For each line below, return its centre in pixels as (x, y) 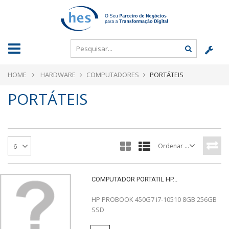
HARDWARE (58, 75)
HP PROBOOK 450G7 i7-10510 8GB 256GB (154, 199)
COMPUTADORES (113, 75)
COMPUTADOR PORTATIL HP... (134, 179)
